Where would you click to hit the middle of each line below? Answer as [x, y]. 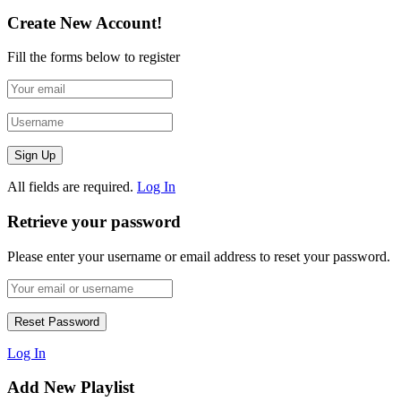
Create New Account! [85, 22]
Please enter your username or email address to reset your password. [199, 256]
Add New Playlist [71, 388]
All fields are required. [70, 187]
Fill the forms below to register [94, 57]
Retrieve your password [94, 221]
